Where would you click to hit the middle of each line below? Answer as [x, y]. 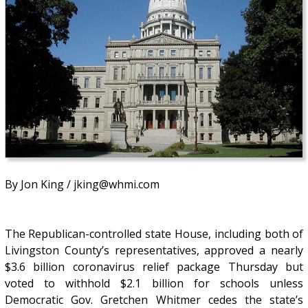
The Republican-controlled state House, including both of [154, 234]
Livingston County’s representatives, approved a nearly [154, 251]
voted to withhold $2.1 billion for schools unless [154, 284]
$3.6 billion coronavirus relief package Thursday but [154, 267]
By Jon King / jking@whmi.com [82, 185]
